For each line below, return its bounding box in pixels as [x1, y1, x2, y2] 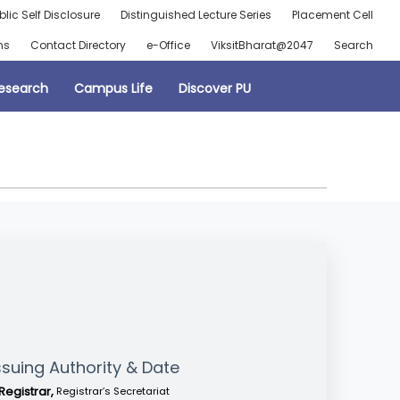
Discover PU [178, 79, 251, 97]
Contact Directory [29, 37, 126, 53]
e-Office [146, 37, 190, 53]
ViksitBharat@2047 [210, 37, 313, 53]
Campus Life [73, 79, 153, 97]
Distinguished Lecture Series [120, 7, 271, 22]
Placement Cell [291, 7, 373, 22]
